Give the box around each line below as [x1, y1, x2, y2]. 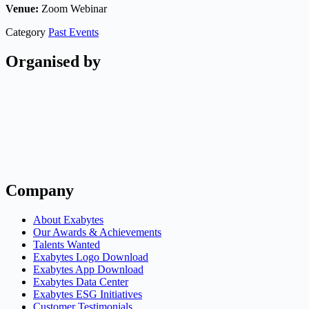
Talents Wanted [33, 238, 100, 250]
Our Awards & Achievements [33, 226, 161, 238]
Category [6, 26, 46, 39]
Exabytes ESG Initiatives [33, 288, 142, 300]
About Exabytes [33, 213, 103, 226]
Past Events [48, 26, 99, 39]
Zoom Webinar [41, 3, 107, 15]
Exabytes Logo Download [33, 250, 148, 263]
